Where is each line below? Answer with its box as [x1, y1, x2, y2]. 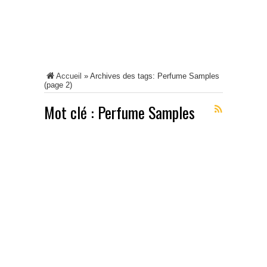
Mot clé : [44, 101, 98, 124]
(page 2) [44, 80, 72, 89]
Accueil [56, 72, 82, 80]
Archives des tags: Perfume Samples [90, 72, 219, 80]
